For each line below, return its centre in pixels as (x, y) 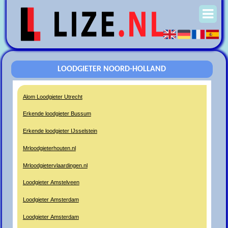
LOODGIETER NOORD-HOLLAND (112, 69)
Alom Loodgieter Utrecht (52, 96)
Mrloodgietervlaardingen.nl (55, 165)
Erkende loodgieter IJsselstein (60, 131)
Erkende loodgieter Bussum (57, 114)
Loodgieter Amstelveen (51, 182)
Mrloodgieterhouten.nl (49, 148)
